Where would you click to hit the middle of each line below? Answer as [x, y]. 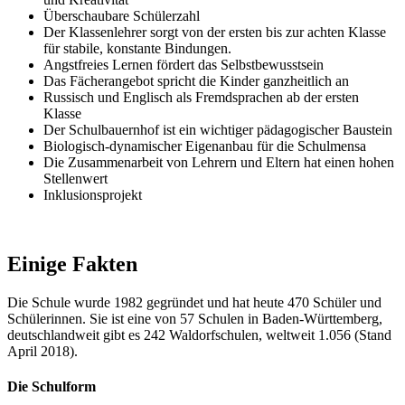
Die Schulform [52, 386]
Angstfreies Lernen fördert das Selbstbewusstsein [184, 64]
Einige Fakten [72, 264]
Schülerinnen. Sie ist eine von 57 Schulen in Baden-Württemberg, [195, 318]
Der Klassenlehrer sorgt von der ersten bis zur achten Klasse [215, 32]
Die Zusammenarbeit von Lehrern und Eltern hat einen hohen [219, 162]
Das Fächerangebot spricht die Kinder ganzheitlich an [196, 80]
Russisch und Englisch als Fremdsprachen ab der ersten [201, 97]
